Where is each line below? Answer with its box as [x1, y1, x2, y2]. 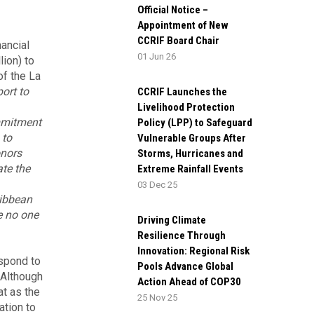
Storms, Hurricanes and [137, 147, 243, 160]
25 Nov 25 [137, 292, 177, 303]
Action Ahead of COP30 [137, 275, 241, 288]
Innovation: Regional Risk [137, 245, 250, 257]
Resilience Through [137, 229, 226, 242]
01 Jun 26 [137, 51, 176, 62]
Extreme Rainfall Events [137, 163, 243, 175]
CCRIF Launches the [137, 86, 227, 98]
